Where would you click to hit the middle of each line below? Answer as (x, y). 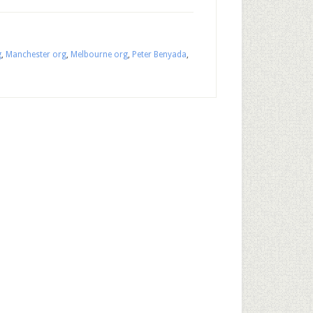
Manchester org (36, 54)
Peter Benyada (159, 54)
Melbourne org (99, 54)
